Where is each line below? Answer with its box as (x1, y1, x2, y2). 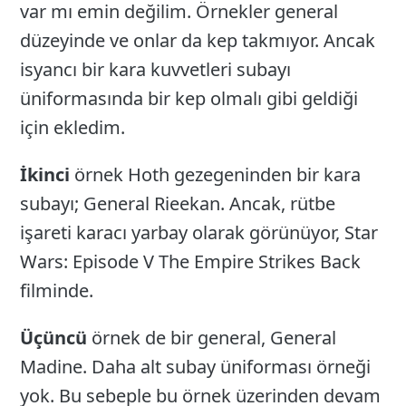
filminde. (20, 278, 94, 304)
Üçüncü (20, 325, 88, 351)
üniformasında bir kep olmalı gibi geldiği (20, 86, 359, 111)
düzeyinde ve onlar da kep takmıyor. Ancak (20, 28, 376, 53)
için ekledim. (20, 115, 126, 140)
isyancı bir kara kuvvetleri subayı (20, 57, 292, 82)
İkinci (20, 162, 71, 188)
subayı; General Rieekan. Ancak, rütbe (20, 191, 336, 217)
